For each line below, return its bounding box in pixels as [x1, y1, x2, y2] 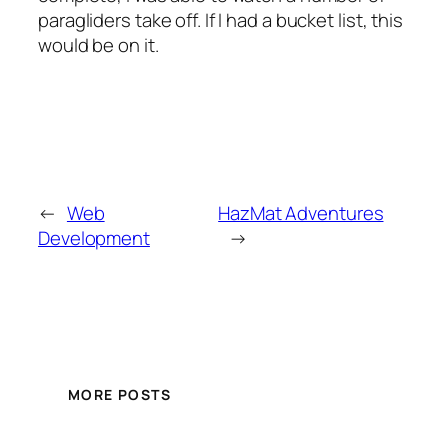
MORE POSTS [68, 384, 171, 404]
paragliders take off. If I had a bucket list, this [38, 7, 403, 34]
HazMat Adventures [218, 199, 384, 226]
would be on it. [38, 32, 159, 59]
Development [38, 224, 150, 251]
